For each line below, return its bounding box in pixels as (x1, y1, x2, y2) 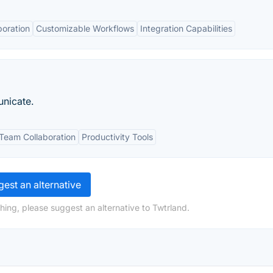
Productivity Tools (82, 132, 153, 142)
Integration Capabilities (140, 23, 232, 34)
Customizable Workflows (36, 23, 134, 34)
